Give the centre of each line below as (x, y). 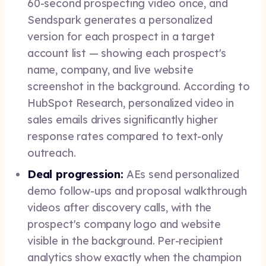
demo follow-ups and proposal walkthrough (137, 191)
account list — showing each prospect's (127, 53)
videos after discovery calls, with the (120, 208)
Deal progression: (75, 174)
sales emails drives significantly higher (123, 120)
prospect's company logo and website (124, 224)
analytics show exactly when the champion (134, 257)
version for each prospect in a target (121, 37)
